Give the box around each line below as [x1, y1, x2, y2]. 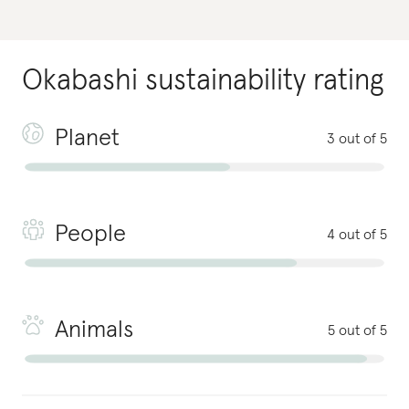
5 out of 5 [328, 323, 387, 338]
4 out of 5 [327, 227, 387, 242]
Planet [55, 127, 120, 151]
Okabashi [22, 67, 138, 96]
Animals [55, 319, 133, 342]
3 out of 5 [327, 131, 387, 146]
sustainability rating [145, 67, 383, 96]
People [55, 223, 126, 246]
